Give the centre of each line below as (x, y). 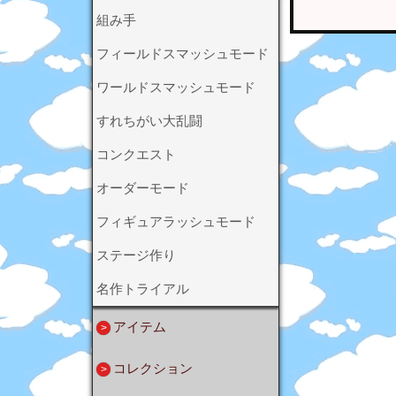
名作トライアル (143, 289)
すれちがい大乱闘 (149, 121)
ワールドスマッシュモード (176, 88)
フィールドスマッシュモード (183, 54)
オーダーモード (143, 188)
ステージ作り (136, 255)
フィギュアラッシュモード (176, 222)
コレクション (153, 369)
